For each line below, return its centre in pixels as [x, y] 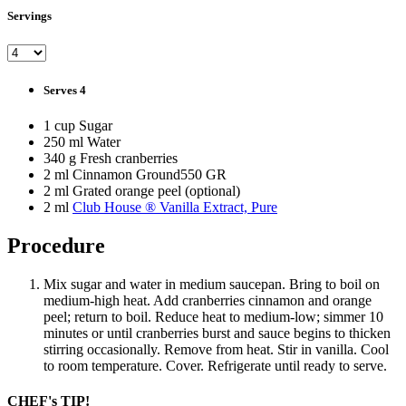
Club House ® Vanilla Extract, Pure [175, 207]
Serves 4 [65, 90]
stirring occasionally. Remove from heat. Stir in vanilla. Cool [216, 349]
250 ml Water [82, 142]
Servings [29, 16]
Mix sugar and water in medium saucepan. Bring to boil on [212, 284]
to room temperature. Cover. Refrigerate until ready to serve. [215, 365]
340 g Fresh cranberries [111, 158]
